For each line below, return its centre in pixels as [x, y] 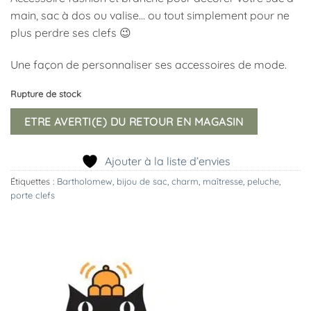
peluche [263, 181]
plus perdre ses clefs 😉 [71, 33]
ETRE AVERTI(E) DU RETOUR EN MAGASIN [134, 121]
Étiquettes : [34, 181]
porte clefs [33, 195]
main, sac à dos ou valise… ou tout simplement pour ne [150, 16]
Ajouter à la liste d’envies [167, 161]
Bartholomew [85, 181]
